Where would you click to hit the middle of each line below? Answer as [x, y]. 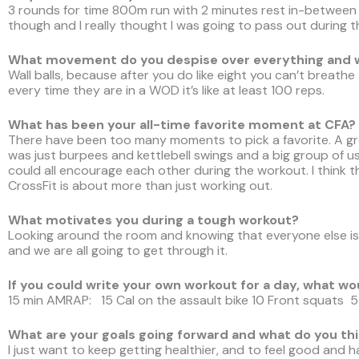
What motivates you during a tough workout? [153, 220]
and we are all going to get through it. [119, 251]
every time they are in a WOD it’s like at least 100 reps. [166, 91]
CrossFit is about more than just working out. [140, 186]
